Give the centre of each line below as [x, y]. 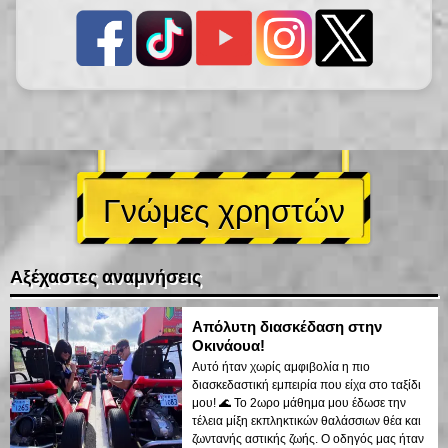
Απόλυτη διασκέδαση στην [287, 326]
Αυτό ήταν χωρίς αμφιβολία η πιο [281, 366]
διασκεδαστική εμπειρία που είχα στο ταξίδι [306, 384]
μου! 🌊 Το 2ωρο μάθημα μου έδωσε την [299, 402]
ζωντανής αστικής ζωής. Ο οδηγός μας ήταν [308, 438]
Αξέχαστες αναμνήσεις [105, 276]
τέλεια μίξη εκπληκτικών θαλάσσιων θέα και [306, 420]
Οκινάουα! [228, 345]
